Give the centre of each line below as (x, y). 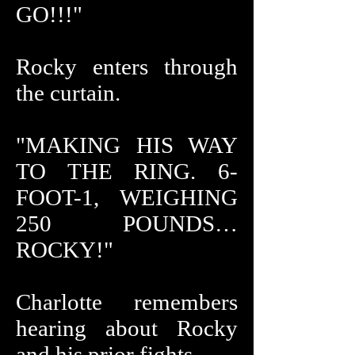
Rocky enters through (127, 67)
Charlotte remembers (127, 302)
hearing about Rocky (127, 328)
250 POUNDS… (127, 223)
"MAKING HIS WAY (127, 145)
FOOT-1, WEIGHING (127, 197)
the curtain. (68, 93)
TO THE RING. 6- (127, 171)
